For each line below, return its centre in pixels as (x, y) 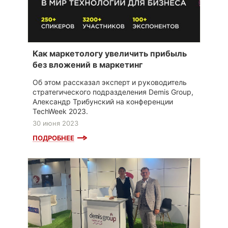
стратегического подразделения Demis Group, (113, 92)
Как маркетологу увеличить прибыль (110, 54)
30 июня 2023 (55, 123)
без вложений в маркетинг (88, 65)
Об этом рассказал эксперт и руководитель (110, 82)
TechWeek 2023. (60, 111)
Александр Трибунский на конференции (103, 102)
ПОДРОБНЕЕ (53, 138)
